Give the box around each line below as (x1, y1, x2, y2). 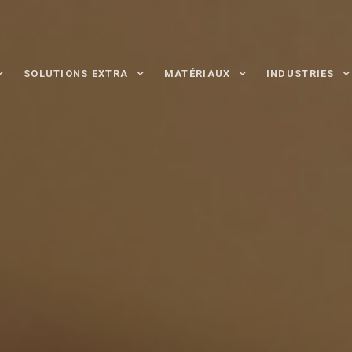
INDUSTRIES (266, 67, 335, 79)
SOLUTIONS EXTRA (24, 67, 129, 79)
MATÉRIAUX (163, 67, 231, 79)
